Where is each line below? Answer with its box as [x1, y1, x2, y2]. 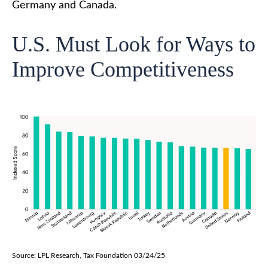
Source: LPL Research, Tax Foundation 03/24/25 [12, 251, 165, 259]
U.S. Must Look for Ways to [12, 32, 255, 56]
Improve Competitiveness [12, 57, 234, 81]
